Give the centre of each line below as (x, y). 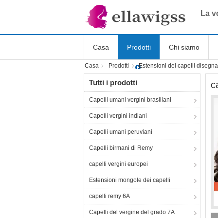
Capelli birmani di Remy (121, 148)
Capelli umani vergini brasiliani (130, 100)
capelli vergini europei (118, 164)
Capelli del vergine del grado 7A (132, 212)
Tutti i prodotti (113, 82)
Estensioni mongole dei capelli (130, 180)
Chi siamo (184, 47)
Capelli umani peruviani (121, 132)
